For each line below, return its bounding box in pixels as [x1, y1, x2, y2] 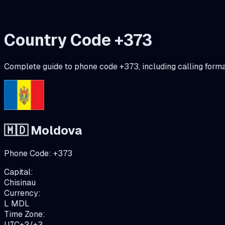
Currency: [4, 187, 41, 198]
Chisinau [4, 177, 36, 188]
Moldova [31, 122, 82, 138]
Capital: [4, 166, 33, 177]
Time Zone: [4, 208, 45, 219]
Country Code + [4, 30, 124, 51]
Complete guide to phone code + [4, 61, 124, 72]
